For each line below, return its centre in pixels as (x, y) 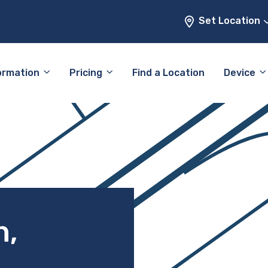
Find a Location (168, 73)
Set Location (231, 21)
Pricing (86, 73)
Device (240, 73)
